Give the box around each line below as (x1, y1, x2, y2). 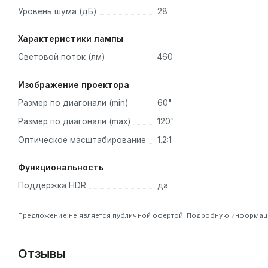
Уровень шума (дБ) (18, 6, 96, 16)
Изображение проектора (18, 79, 129, 90)
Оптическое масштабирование (18, 135, 146, 145)
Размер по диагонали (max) (18, 116, 130, 126)
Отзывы (18, 246, 65, 261)
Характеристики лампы (18, 33, 123, 44)
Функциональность (18, 162, 103, 173)
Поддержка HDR (18, 181, 86, 191)
